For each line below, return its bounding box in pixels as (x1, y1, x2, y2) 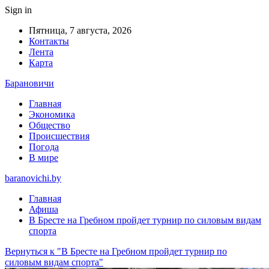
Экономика (29, 109, 75, 119)
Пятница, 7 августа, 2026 (29, 25, 131, 35)
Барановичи (5, 78, 54, 88)
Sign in (5, 5, 32, 15)
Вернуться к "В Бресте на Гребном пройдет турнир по (5, 246, 227, 256)
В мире (29, 153, 58, 163)
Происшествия (29, 131, 89, 141)
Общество (29, 120, 70, 130)
